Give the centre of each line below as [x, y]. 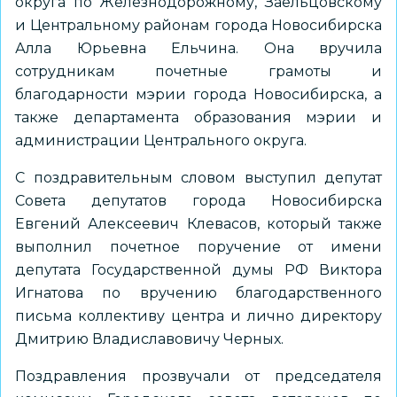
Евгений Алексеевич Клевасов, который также [198, 224]
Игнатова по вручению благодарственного [198, 293]
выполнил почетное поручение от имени [198, 247]
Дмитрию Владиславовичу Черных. [149, 339]
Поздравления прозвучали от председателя [198, 376]
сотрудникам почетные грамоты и [198, 71]
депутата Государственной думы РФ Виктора [198, 270]
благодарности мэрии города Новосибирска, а [198, 94]
